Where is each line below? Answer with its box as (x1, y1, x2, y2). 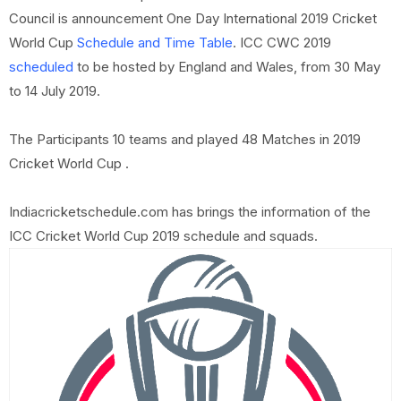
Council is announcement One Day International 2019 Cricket (9, 10, 377, 27)
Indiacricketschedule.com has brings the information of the (9, 203, 371, 220)
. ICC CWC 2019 (233, 34, 331, 51)
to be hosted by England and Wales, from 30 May (77, 58, 380, 75)
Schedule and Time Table (77, 34, 233, 51)
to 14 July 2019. (9, 82, 100, 99)
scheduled (9, 58, 77, 75)
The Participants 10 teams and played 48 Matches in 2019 (9, 131, 361, 148)
